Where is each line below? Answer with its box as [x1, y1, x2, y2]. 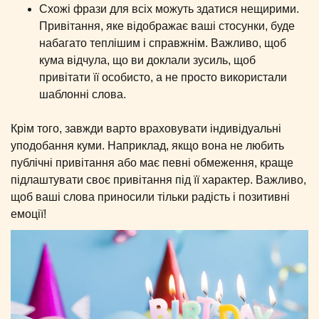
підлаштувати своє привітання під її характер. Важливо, [11, 173, 306, 186]
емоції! [11, 207, 46, 220]
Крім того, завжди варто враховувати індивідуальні [11, 122, 281, 135]
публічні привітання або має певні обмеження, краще [11, 156, 293, 169]
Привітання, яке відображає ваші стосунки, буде [39, 19, 295, 32]
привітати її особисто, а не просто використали [39, 70, 287, 83]
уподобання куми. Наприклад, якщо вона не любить [11, 139, 284, 152]
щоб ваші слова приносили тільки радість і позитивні [11, 190, 290, 203]
